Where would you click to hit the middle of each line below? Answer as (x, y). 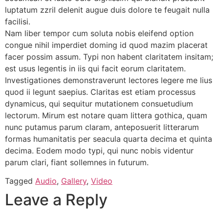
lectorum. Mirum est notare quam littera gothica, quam (106, 115)
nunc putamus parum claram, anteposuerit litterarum (102, 127)
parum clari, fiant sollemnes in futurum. (77, 162)
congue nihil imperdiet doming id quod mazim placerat (106, 45)
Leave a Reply (56, 200)
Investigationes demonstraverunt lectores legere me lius (109, 80)
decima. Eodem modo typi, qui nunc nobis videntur (99, 151)
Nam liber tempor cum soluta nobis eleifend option (99, 33)
